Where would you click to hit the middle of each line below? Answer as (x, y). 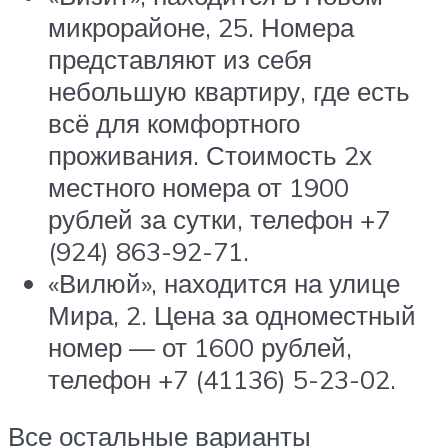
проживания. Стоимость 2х (210, 154)
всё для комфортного (174, 122)
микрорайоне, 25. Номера (201, 26)
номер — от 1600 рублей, (200, 346)
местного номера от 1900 (198, 186)
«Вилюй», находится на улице (224, 282)
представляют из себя (180, 58)
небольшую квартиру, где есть (229, 90)
